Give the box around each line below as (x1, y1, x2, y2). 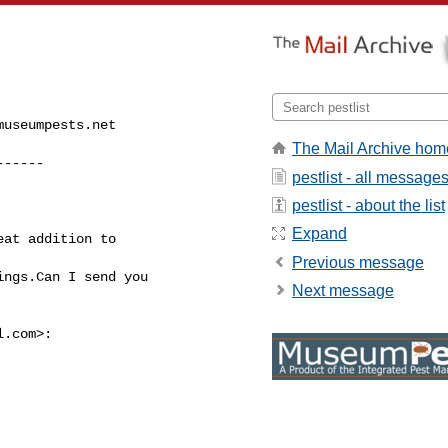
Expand (292, 225, 347, 243)
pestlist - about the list (292, 196, 445, 214)
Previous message (292, 253, 424, 271)
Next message (292, 282, 394, 300)
